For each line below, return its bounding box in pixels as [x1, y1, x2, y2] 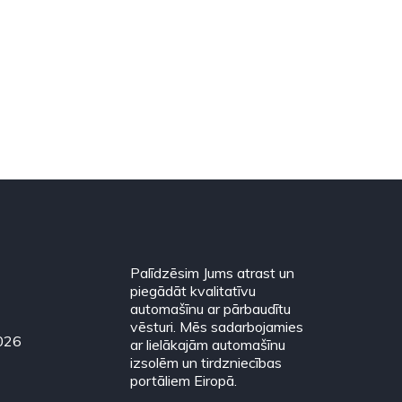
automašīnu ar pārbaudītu [130, 299, 292, 318]
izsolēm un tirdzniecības [130, 353, 283, 371]
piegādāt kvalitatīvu [130, 281, 257, 300]
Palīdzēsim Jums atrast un [130, 263, 295, 282]
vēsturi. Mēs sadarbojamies [130, 317, 304, 336]
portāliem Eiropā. [130, 371, 238, 389]
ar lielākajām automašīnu [130, 335, 286, 354]
